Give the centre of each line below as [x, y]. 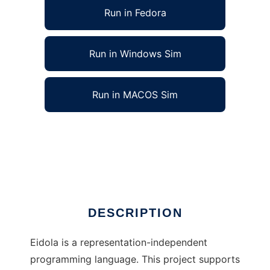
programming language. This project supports [135, 259]
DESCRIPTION [135, 213]
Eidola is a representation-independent [119, 243]
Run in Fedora [135, 13]
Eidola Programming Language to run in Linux [134, 133]
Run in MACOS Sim [135, 95]
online [44, 150]
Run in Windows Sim [135, 54]
